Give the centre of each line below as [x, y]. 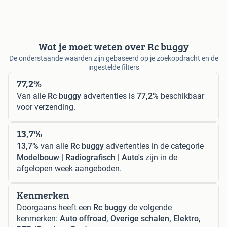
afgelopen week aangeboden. [69, 168]
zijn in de [160, 157]
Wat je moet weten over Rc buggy [113, 46]
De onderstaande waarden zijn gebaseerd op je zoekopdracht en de [113, 58]
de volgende [149, 207]
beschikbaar [181, 96]
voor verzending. [46, 107]
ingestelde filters [113, 67]
